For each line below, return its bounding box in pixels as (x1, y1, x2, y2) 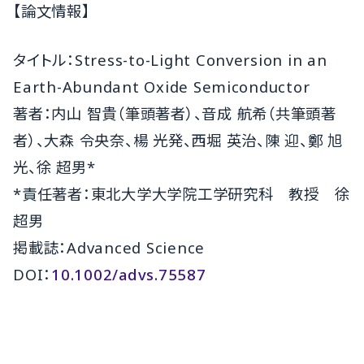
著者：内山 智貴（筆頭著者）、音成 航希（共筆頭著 (13, 103, 336, 124)
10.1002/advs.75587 (51, 264, 206, 285)
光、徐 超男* (13, 157, 96, 178)
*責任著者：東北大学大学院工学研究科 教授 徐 (13, 184, 350, 205)
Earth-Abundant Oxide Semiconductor (13, 76, 310, 97)
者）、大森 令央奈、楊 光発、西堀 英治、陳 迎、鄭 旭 (13, 130, 343, 151)
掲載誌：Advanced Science (13, 237, 206, 258)
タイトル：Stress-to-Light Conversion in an (13, 50, 327, 71)
